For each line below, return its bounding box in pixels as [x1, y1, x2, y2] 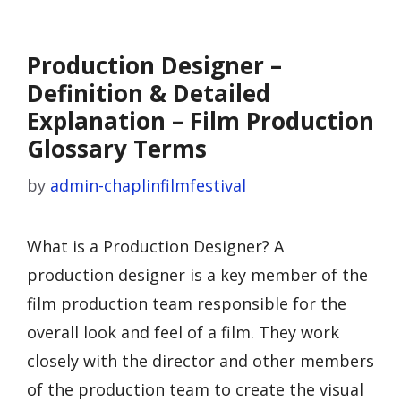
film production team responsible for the [27, 293, 346, 314]
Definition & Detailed [27, 77, 270, 109]
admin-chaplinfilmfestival [50, 175, 246, 196]
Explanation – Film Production [27, 105, 374, 137]
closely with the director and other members [27, 350, 374, 371]
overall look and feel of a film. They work [27, 321, 339, 343]
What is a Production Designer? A [27, 235, 284, 257]
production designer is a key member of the [27, 264, 368, 286]
